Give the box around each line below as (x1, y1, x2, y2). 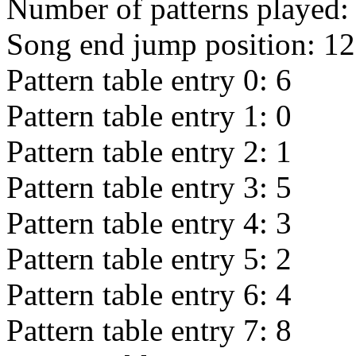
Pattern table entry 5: (6, 242, 276, 276)
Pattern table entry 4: (6, 206, 276, 240)
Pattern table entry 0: (6, 63, 276, 97)
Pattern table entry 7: (6, 313, 276, 347)
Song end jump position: (6, 27, 323, 61)
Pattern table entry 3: (6, 170, 276, 204)
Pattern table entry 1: (6, 99, 276, 133)
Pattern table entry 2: (6, 134, 276, 168)
